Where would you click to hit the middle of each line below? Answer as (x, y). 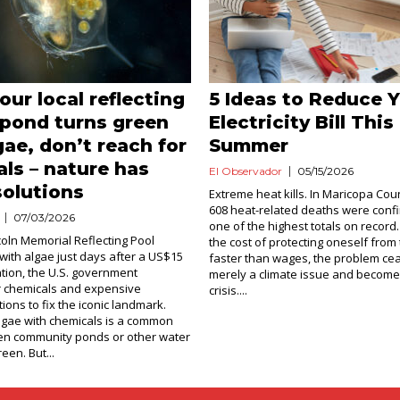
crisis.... (228, 290)
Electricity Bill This (301, 122)
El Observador (245, 171)
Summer (248, 146)
